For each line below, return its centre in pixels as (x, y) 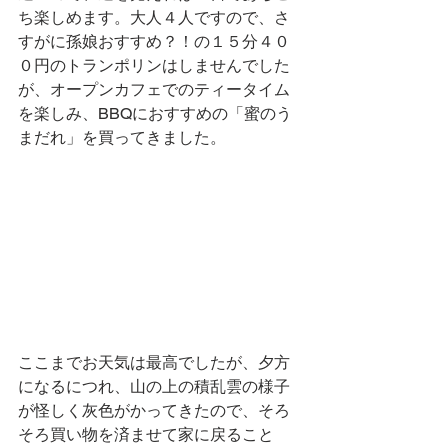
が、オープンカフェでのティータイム (154, 90)
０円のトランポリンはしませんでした (154, 66)
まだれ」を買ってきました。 (122, 138)
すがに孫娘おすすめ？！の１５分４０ (154, 42)
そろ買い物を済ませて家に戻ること (146, 435)
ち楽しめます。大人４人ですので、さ (154, 18)
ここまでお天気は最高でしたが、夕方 (154, 363)
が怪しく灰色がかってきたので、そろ (154, 411)
